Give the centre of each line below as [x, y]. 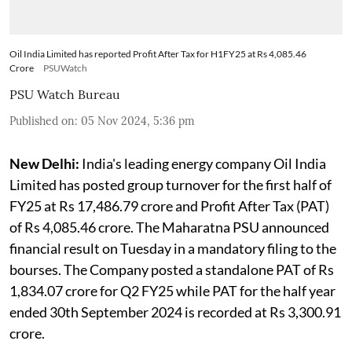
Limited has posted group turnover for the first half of [170, 185]
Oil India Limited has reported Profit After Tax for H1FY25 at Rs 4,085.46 [158, 54]
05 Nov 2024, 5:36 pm [138, 121]
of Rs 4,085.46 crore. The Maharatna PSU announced [169, 227]
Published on [42, 121]
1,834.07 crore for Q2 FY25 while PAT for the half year [172, 291]
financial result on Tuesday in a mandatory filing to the [173, 249]
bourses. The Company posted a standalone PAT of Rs [172, 270]
